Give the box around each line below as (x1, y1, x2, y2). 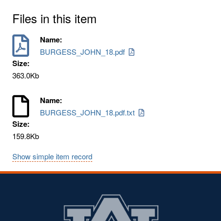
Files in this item (12, 9, 97, 27)
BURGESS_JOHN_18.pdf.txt (40, 107, 139, 117)
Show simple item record (12, 150, 92, 161)
